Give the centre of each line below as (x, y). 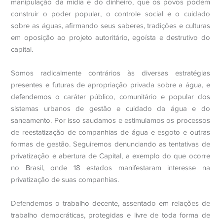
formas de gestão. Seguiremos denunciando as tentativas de (110, 144)
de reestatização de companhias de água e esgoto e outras (110, 132)
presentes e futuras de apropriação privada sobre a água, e (110, 85)
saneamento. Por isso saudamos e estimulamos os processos (110, 120)
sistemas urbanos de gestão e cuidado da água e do (110, 109)
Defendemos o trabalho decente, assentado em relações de (110, 203)
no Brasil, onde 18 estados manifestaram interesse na (110, 168)
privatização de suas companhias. (65, 180)
